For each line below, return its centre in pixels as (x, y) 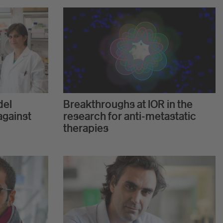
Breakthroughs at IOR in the (128, 104)
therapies (86, 128)
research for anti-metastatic (130, 116)
